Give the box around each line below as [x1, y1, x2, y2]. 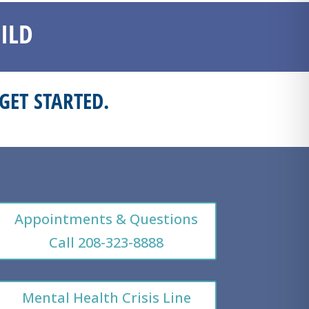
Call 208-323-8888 [49, 233, 164, 252]
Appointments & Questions [14, 210, 199, 229]
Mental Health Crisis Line [21, 288, 191, 307]
